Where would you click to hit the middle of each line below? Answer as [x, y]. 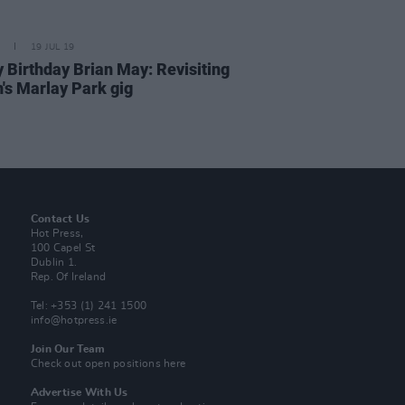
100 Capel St [63, 248]
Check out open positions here [108, 364]
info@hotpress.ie [74, 320]
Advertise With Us [79, 393]
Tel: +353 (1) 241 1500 [89, 306]
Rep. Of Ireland [68, 277]
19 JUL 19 [52, 47]
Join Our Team [68, 349]
